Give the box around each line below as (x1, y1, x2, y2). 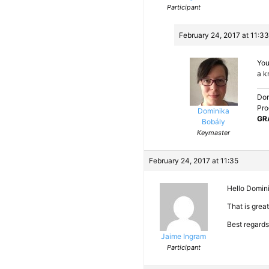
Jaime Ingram (161, 232, 206, 241)
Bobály (202, 117, 225, 126)
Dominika (198, 106, 229, 115)
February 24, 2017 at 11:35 (149, 156, 238, 165)
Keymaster (197, 128, 230, 137)
